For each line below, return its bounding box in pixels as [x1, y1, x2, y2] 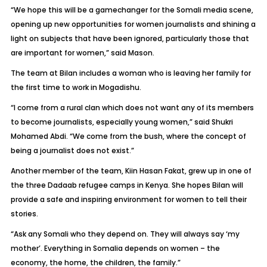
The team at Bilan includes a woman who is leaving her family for [10, 68, 251, 78]
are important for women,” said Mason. [10, 48, 154, 58]
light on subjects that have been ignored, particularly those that [10, 33, 249, 44]
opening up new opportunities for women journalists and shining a [10, 19, 256, 29]
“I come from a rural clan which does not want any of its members [10, 103, 254, 113]
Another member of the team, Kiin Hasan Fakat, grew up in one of [10, 166, 252, 176]
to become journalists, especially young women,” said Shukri [10, 117, 233, 127]
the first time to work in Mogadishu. [10, 82, 141, 92]
